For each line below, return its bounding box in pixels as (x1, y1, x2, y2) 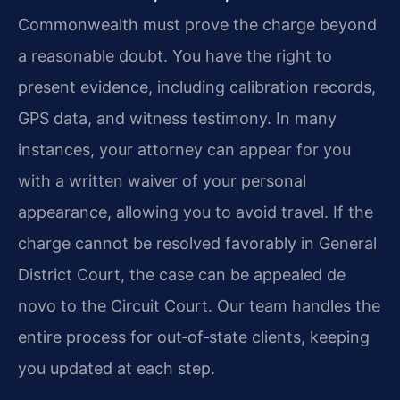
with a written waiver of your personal (18, 171, 306, 191)
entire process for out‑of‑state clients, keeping (18, 328, 370, 347)
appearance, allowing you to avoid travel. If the (18, 203, 373, 222)
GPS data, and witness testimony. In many (18, 109, 337, 129)
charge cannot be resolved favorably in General (18, 234, 377, 254)
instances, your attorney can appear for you (18, 140, 351, 160)
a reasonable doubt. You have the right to (18, 46, 332, 66)
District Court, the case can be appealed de (18, 265, 346, 285)
